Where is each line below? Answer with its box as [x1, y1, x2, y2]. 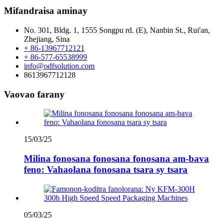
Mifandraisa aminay [4, 5, 88, 16]
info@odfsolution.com [24, 61, 95, 70]
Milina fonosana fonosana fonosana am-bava [24, 153, 209, 164]
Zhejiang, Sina [24, 34, 70, 43]
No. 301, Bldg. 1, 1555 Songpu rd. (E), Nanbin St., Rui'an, [24, 25, 210, 34]
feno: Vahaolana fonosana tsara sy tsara [24, 164, 188, 175]
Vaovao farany [4, 89, 65, 100]
